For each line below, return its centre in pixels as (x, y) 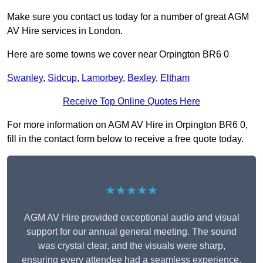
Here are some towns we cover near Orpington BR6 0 (118, 55)
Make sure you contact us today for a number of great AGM (128, 17)
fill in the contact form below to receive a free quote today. (125, 139)
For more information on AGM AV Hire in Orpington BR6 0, (127, 125)
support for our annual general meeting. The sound (131, 232)
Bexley (141, 78)
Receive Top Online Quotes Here (131, 102)
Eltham (175, 78)
